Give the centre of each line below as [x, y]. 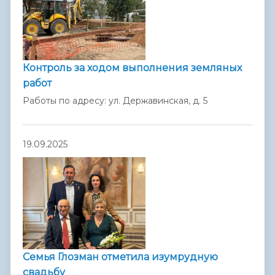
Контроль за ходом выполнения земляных [132, 68]
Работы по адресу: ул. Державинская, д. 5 [115, 101]
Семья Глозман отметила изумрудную [120, 257]
